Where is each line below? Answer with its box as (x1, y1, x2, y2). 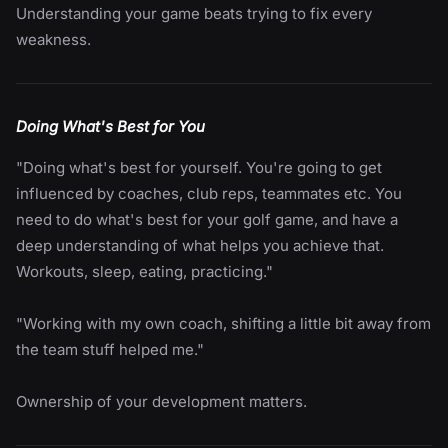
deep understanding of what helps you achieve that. (16, 235, 384, 255)
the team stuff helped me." (16, 339, 204, 359)
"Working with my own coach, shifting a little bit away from (16, 313, 431, 333)
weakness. (16, 29, 91, 49)
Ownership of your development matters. (16, 391, 307, 411)
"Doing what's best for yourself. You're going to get (16, 157, 382, 177)
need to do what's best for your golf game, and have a (16, 209, 398, 229)
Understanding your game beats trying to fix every (16, 3, 372, 23)
